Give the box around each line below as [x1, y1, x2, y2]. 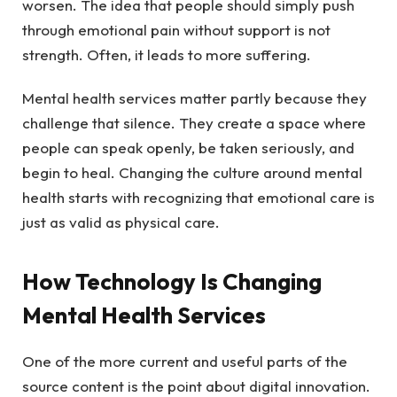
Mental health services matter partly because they [22, 88, 367, 107]
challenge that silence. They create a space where [22, 113, 366, 132]
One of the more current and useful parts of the [22, 352, 347, 371]
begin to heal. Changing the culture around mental [22, 162, 362, 182]
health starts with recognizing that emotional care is [22, 187, 375, 206]
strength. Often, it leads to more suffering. [22, 45, 311, 65]
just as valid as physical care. [22, 212, 220, 231]
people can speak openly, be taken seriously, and [22, 137, 354, 157]
